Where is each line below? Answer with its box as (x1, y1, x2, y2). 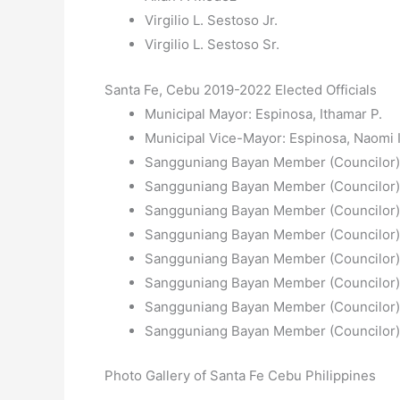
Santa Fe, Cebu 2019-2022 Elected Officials (104, 81, 377, 98)
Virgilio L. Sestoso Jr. (145, 12, 278, 29)
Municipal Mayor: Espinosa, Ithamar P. (145, 105, 382, 122)
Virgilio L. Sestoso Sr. (145, 36, 279, 53)
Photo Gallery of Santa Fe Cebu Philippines (104, 366, 376, 384)
